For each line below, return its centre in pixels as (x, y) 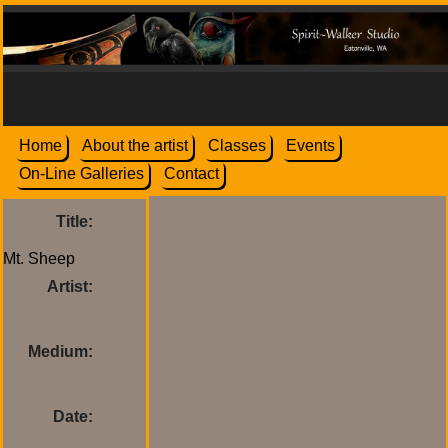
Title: (74, 221)
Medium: (60, 351)
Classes (237, 146)
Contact (192, 174)
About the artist (135, 146)
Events (311, 146)
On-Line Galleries (82, 174)
